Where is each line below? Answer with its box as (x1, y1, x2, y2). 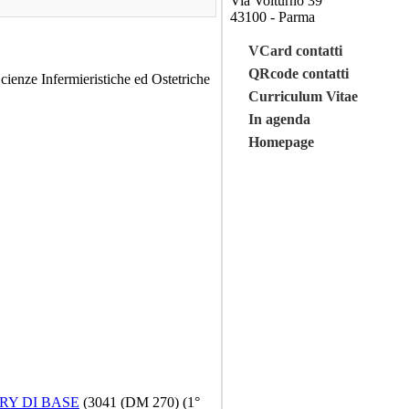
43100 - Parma (230, 9, 315, 25)
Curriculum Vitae (248, 89, 358, 104)
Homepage (248, 134, 314, 150)
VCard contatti (248, 43, 342, 58)
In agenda (248, 111, 310, 127)
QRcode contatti (248, 66, 349, 81)
